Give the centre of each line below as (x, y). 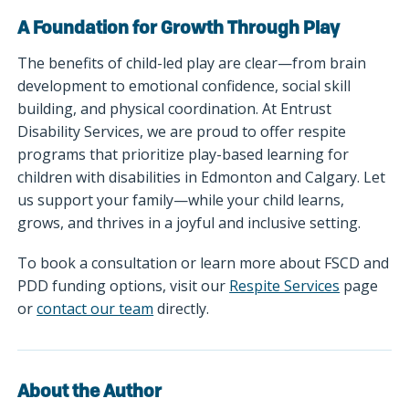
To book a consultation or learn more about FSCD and (204, 262)
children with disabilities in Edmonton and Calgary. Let (202, 177)
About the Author (90, 392)
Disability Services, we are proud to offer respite (182, 131)
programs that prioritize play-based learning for (184, 154)
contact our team (95, 308)
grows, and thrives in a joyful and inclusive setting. (191, 222)
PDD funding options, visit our (124, 285)
